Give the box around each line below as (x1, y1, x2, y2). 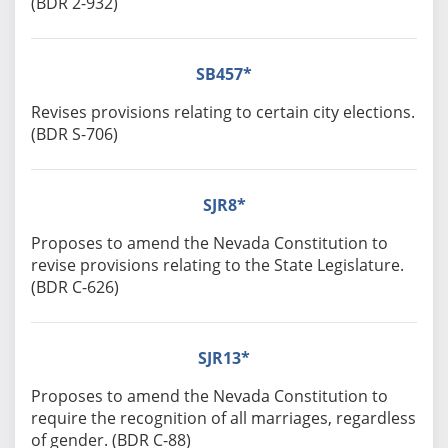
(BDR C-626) (30, 276, 119, 299)
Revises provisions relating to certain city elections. (30, 101, 415, 124)
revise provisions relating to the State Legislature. (30, 254, 404, 277)
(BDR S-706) (30, 123, 118, 146)
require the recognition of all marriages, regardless (30, 407, 416, 430)
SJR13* (198, 347, 250, 370)
